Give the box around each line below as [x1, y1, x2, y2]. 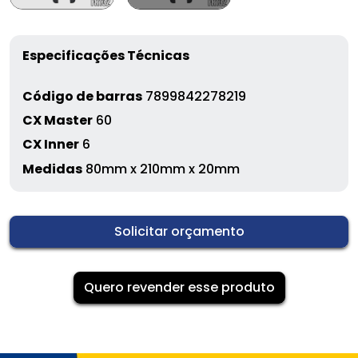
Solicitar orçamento [113, 221, 245, 241]
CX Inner [22, 135, 79, 154]
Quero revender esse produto [83, 277, 275, 296]
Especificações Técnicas [22, 46, 189, 65]
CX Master [22, 111, 93, 130]
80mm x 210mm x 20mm [82, 159, 240, 178]
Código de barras [22, 86, 142, 105]
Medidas [22, 159, 82, 178]
